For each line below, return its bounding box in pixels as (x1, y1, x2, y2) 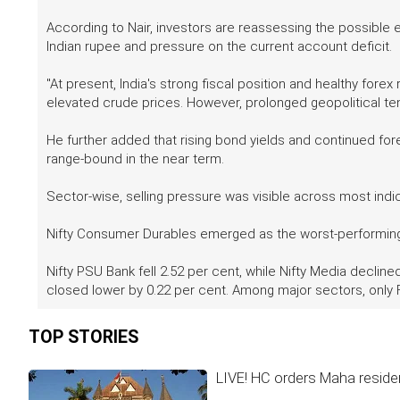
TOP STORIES (29, 326, 138, 347)
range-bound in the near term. (46, 150, 224, 167)
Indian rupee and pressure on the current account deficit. (46, 37, 392, 54)
